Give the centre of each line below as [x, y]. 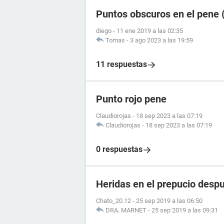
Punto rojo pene [131, 99]
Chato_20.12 [113, 201]
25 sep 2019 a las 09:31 [185, 210]
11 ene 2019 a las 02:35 [150, 31]
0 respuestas [119, 149]
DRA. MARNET [126, 210]
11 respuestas [121, 64]
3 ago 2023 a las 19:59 [161, 40]
